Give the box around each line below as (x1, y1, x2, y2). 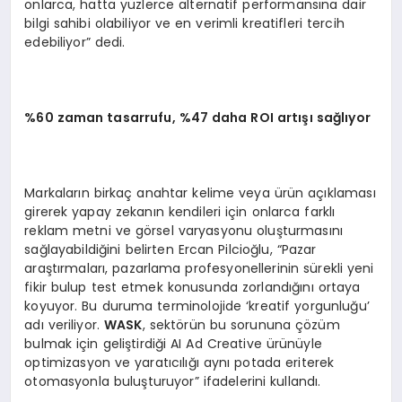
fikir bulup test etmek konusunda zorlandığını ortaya (24, 277, 361, 296)
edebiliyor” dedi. (24, 32, 126, 51)
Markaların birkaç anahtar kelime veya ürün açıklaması (24, 183, 376, 202)
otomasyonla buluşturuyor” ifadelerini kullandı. (24, 371, 321, 390)
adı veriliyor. (24, 315, 104, 334)
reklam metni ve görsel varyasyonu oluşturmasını (24, 221, 344, 240)
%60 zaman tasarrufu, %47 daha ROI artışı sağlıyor (24, 108, 371, 127)
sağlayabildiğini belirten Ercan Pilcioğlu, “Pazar (24, 240, 317, 258)
